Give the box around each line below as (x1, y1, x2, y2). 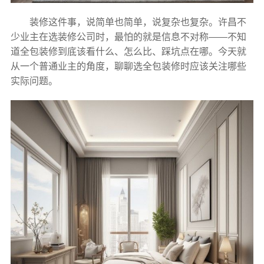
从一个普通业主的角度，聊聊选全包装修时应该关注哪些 (10, 61, 246, 72)
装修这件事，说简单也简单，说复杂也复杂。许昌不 (29, 17, 246, 28)
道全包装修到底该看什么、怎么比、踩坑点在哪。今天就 (10, 47, 246, 57)
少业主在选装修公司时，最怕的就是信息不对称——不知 (10, 32, 246, 42)
